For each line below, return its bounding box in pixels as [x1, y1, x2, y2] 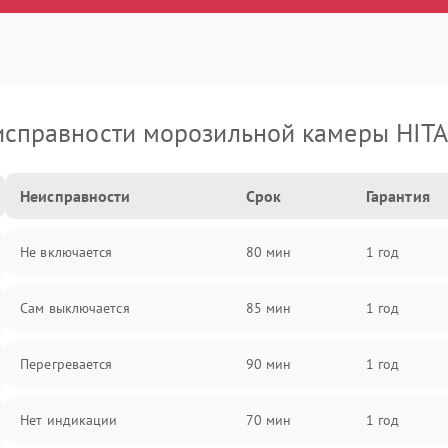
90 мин [245, 355, 292, 373]
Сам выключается [20, 299, 130, 317]
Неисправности [20, 186, 131, 206]
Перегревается [20, 355, 113, 373]
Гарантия [365, 186, 430, 206]
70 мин [245, 411, 292, 429]
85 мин [245, 299, 292, 317]
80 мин [245, 243, 292, 261]
